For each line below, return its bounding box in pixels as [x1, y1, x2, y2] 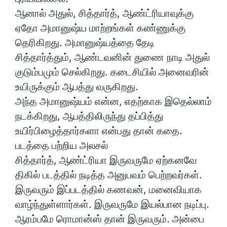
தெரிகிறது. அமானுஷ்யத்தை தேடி [15, 36, 155, 49]
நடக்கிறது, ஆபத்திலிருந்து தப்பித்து [15, 110, 163, 123]
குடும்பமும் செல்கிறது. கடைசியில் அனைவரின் [15, 66, 209, 79]
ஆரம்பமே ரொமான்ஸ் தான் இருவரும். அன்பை [15, 213, 204, 225]
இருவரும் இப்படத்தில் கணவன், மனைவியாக [15, 183, 202, 196]
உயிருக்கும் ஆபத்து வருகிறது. [15, 81, 138, 93]
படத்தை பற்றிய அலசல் [15, 139, 108, 152]
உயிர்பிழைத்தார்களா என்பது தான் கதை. [15, 125, 182, 137]
